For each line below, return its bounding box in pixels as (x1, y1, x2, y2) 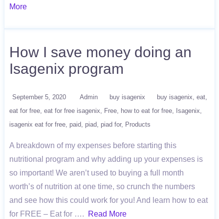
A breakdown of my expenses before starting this (9, 141, 176, 150)
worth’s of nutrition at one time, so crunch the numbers (9, 182, 195, 191)
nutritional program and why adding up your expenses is (9, 155, 203, 163)
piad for (101, 121, 121, 128)
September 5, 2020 (12, 93, 66, 101)
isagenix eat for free (9, 121, 66, 128)
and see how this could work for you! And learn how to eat (9, 196, 208, 204)
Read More (88, 210, 127, 218)
